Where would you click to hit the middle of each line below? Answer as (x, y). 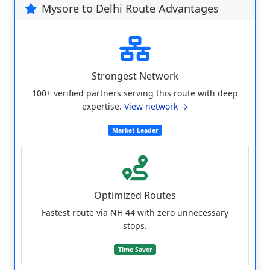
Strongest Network (135, 76)
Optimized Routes (135, 195)
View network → (156, 106)
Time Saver (135, 249)
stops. (135, 225)
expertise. (103, 106)
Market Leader (135, 130)
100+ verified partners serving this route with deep (135, 93)
